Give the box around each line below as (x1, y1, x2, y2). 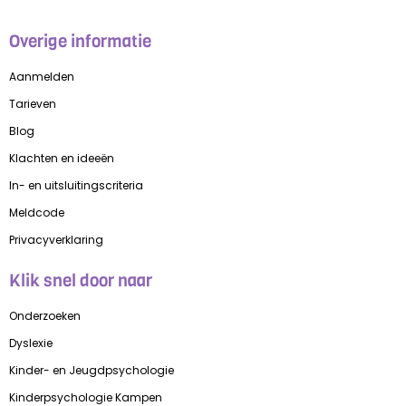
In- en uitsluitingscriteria (9, 177, 143, 193)
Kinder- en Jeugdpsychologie (9, 362, 174, 378)
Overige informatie (9, 29, 151, 53)
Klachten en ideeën (9, 150, 114, 166)
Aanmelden (9, 68, 74, 84)
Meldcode (9, 204, 64, 220)
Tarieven (9, 95, 56, 111)
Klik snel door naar (9, 268, 152, 292)
